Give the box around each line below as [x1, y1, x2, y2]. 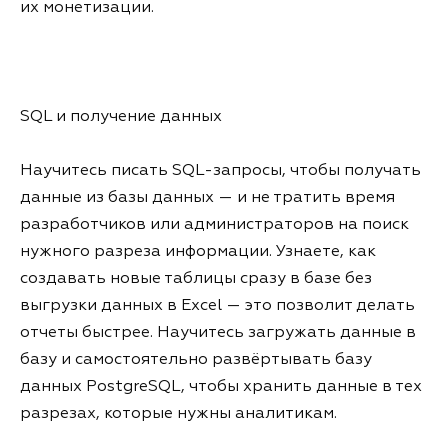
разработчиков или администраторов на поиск [20, 217, 409, 234]
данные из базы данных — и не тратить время [20, 190, 395, 207]
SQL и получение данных [20, 108, 222, 125]
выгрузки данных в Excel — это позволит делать [20, 298, 415, 315]
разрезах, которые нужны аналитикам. [20, 406, 337, 423]
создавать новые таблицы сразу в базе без [20, 271, 372, 288]
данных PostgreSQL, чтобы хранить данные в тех [20, 379, 422, 396]
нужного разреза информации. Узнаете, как [20, 244, 376, 261]
